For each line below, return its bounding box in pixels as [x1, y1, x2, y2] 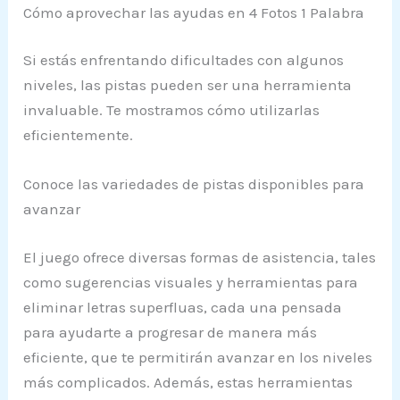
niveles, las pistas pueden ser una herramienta [23, 76, 353, 95]
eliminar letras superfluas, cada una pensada [23, 297, 343, 316]
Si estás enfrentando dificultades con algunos [23, 51, 345, 70]
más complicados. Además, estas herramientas [23, 372, 354, 391]
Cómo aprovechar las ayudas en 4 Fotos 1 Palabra [23, 3, 365, 21]
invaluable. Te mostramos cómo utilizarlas [23, 101, 321, 120]
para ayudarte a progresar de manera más [23, 322, 318, 341]
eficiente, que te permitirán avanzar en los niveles [23, 347, 373, 366]
